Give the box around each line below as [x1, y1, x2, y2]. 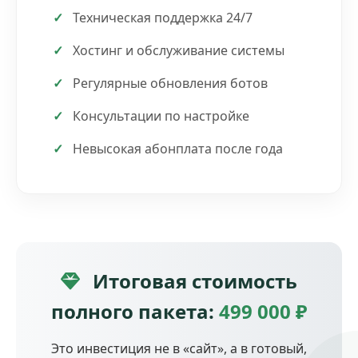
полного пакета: [51, 297, 219, 324]
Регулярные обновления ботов [73, 74, 268, 92]
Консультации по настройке [73, 106, 249, 125]
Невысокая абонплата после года [73, 139, 283, 157]
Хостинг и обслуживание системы [73, 41, 284, 59]
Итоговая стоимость [88, 267, 297, 294]
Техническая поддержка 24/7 [73, 8, 253, 26]
